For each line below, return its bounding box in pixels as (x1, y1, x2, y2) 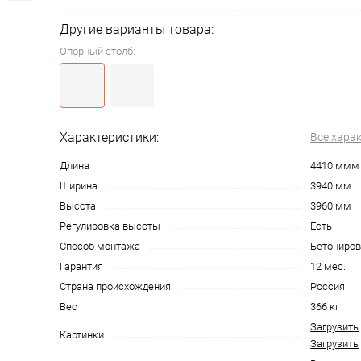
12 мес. (310, 259, 346, 272)
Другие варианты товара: (60, 21, 214, 37)
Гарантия (60, 259, 103, 272)
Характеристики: (60, 129, 159, 145)
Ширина (60, 179, 98, 192)
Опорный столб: (60, 44, 135, 57)
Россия (310, 280, 345, 293)
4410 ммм (310, 159, 359, 172)
